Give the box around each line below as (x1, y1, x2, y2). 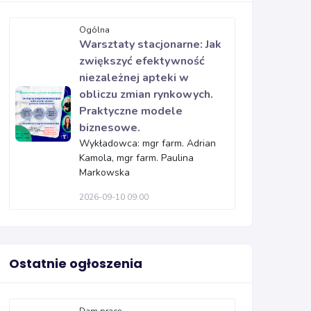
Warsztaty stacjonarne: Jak (79, 37, 221, 52)
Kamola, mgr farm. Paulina (79, 151, 194, 165)
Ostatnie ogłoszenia (9, 255, 142, 272)
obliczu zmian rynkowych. (79, 87, 213, 102)
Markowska (79, 166, 130, 179)
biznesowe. (79, 120, 140, 135)
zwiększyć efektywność (79, 53, 205, 69)
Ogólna (79, 24, 110, 35)
